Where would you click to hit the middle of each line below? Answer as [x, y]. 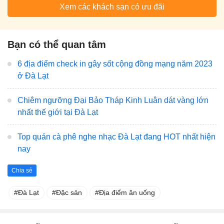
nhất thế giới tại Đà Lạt [58, 112]
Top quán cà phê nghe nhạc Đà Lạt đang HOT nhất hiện [116, 136]
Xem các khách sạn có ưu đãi [112, 6]
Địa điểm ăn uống [127, 192]
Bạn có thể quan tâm [57, 44]
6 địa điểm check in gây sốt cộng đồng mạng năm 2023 [115, 63]
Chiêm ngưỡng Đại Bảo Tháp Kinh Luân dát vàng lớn [113, 100]
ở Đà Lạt [33, 75]
